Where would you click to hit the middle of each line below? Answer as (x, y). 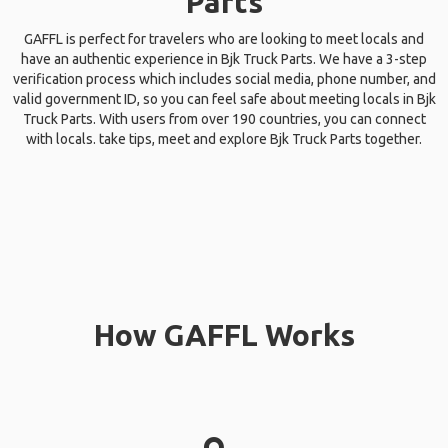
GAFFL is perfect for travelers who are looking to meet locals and (224, 39)
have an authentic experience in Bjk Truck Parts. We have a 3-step (224, 59)
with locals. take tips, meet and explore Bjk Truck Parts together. (224, 139)
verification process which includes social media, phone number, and (224, 79)
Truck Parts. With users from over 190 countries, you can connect (224, 119)
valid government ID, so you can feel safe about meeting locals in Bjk (224, 99)
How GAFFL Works (224, 335)
